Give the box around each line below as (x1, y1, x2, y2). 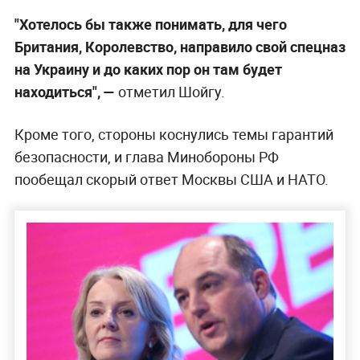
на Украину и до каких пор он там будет (14, 59, 282, 79)
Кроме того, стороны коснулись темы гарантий (14, 124, 333, 144)
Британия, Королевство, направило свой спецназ (14, 36, 346, 56)
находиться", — (14, 81, 115, 101)
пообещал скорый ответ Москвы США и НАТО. (14, 169, 329, 189)
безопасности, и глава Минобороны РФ (14, 146, 279, 166)
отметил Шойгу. (114, 81, 225, 101)
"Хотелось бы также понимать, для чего (14, 14, 287, 34)
